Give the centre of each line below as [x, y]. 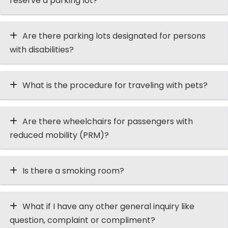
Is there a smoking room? [73, 170]
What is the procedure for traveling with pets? [115, 85]
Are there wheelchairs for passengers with [107, 121]
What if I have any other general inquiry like [108, 206]
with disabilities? [41, 50]
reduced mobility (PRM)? [62, 135]
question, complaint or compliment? [82, 220]
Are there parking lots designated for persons [114, 36]
